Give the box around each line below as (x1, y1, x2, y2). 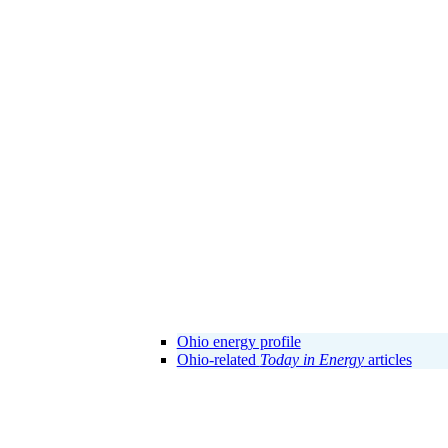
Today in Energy (259, 350, 364, 368)
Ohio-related (176, 350, 260, 368)
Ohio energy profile (176, 332, 301, 350)
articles (363, 350, 412, 368)
